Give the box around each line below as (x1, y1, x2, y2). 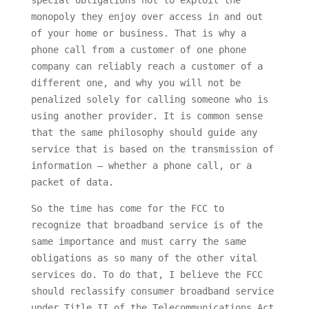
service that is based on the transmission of (30, 143, 274, 155)
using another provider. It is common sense (30, 110, 263, 122)
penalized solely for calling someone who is (30, 94, 268, 106)
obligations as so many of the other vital (30, 252, 257, 264)
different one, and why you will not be (30, 77, 241, 89)
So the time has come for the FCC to (30, 203, 224, 215)
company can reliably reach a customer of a (30, 61, 263, 72)
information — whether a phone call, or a (30, 160, 252, 172)
